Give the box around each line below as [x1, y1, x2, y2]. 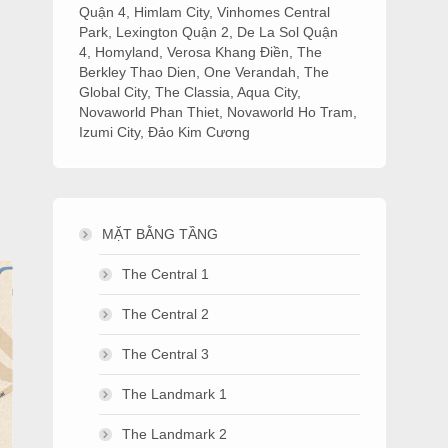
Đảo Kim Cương [148, 124, 251, 140]
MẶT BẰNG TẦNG [102, 226, 219, 242]
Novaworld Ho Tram [227, 104, 354, 120]
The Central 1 [122, 266, 210, 282]
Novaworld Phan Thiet [79, 104, 220, 120]
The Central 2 [122, 306, 210, 322]
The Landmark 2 [122, 426, 228, 442]
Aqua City [237, 84, 298, 100]
